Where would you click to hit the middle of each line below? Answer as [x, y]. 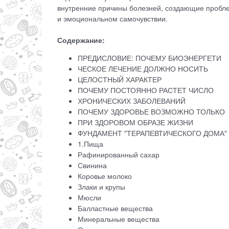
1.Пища [91, 144]
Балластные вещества [116, 208]
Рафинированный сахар [120, 155]
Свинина [93, 165]
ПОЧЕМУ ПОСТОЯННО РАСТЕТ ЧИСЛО [146, 90]
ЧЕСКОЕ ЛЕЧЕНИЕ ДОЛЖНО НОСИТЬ [143, 69]
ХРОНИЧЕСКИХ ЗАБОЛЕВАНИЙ [133, 101]
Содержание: [81, 40]
